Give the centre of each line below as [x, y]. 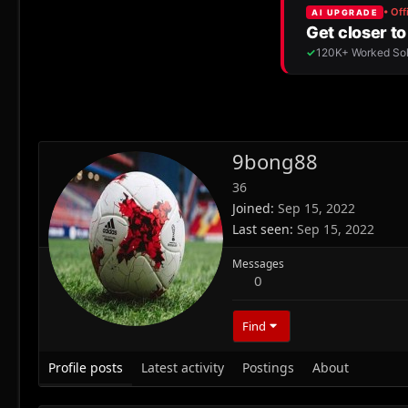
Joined [251, 209]
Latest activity [183, 368]
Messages [258, 264]
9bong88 [275, 162]
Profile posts [86, 368]
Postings [268, 368]
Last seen [261, 229]
